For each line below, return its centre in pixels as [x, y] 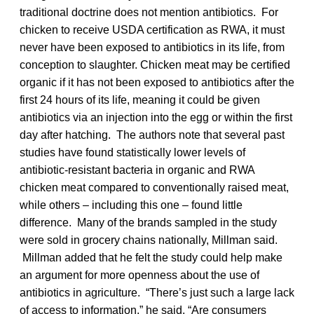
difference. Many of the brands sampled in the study [148, 222]
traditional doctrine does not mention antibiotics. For [149, 12]
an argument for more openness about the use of [139, 275]
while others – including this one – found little [131, 205]
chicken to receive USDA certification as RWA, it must [152, 29]
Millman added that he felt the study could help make [151, 257]
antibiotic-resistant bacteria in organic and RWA [137, 170]
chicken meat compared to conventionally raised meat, [154, 187]
